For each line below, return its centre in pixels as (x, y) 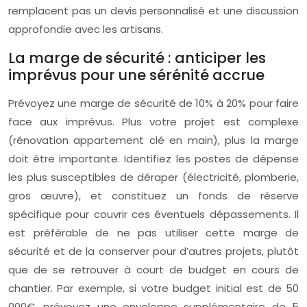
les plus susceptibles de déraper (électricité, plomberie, (153, 177)
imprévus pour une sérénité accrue (136, 75)
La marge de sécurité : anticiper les (137, 58)
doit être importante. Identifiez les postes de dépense (153, 159)
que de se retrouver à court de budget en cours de (153, 270)
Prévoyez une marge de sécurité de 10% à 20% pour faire (153, 103)
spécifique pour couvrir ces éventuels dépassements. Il (153, 214)
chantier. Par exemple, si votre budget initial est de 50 (153, 288)
